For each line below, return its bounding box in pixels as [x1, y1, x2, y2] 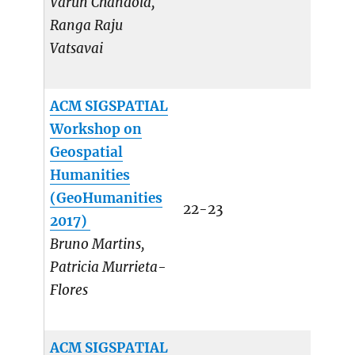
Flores [50, 281, 89, 300]
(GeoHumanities [50, 189, 163, 208]
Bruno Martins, [50, 235, 146, 254]
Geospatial [50, 143, 124, 162]
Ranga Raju [50, 17, 124, 35]
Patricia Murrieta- [50, 258, 167, 277]
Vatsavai [50, 40, 104, 58]
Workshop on [50, 120, 143, 139]
